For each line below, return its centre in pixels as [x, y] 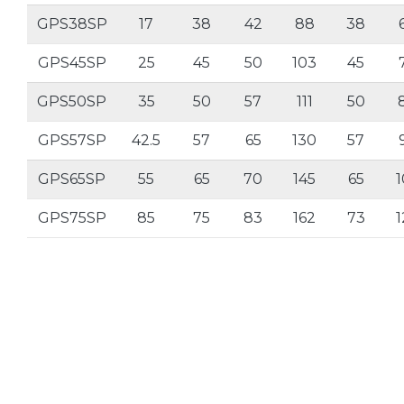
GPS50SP [72, 102]
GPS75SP [72, 218]
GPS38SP [72, 24]
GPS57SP [72, 141]
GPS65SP [72, 179]
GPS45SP [72, 63]
